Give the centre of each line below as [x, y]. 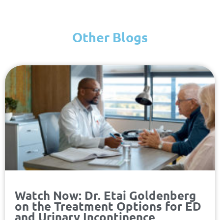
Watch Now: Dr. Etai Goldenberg [105, 195]
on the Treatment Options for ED [108, 206]
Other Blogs [110, 37]
